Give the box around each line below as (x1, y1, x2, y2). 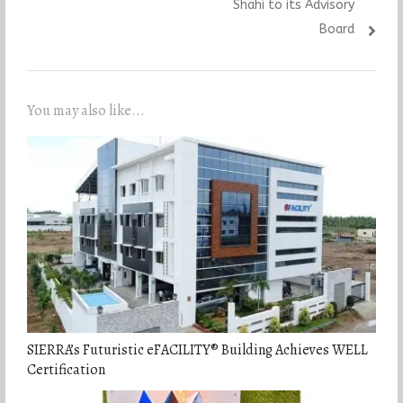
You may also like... (26, 101, 145, 121)
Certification (26, 359, 105, 380)
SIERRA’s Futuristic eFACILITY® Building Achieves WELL (26, 339, 368, 360)
